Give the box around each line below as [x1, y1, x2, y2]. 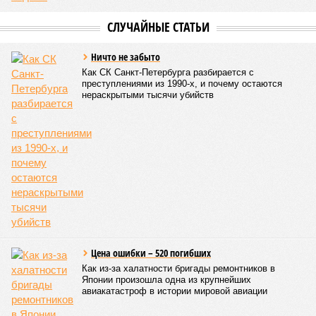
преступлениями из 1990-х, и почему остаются [82, 78, 282, 89]
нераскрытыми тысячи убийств [82, 90, 214, 100]
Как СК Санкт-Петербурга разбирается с [82, 67, 254, 78]
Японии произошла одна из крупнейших [82, 274, 251, 285]
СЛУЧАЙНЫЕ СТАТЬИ [107, 18, 209, 35]
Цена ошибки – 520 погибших [91, 246, 211, 260]
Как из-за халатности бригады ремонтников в [82, 263, 275, 274]
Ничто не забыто [91, 50, 160, 63]
